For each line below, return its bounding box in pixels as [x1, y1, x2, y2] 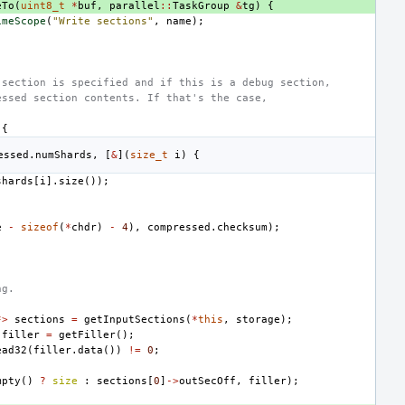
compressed [147, 221, 211, 233]
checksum [217, 221, 268, 233]
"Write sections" [52, 14, 154, 27]
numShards [35, 148, 92, 161]
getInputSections [84, 313, 185, 325]
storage [236, 313, 280, 325]
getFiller [59, 328, 116, 341]
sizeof [21, 221, 59, 233]
